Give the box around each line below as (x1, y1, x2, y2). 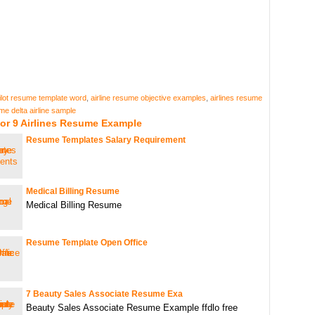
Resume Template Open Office (26, 238, 148, 247)
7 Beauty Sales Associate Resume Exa (26, 289, 183, 299)
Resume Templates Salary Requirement (26, 135, 186, 145)
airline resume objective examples (91, 94, 206, 102)
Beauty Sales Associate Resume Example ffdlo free (26, 302, 238, 313)
